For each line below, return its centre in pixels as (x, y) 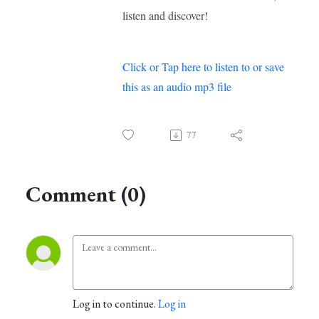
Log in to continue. (115, 304)
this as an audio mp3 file (177, 87)
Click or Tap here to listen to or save (203, 67)
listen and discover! (165, 16)
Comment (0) (86, 194)
